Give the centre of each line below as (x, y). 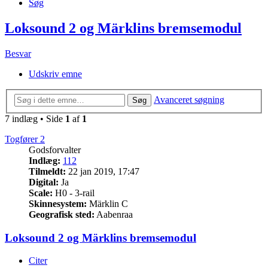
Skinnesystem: (58, 203)
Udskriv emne (55, 74)
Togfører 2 (25, 139)
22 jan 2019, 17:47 (103, 171)
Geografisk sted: (62, 214)
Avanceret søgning (189, 99)
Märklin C (107, 203)
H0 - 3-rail (74, 193)
